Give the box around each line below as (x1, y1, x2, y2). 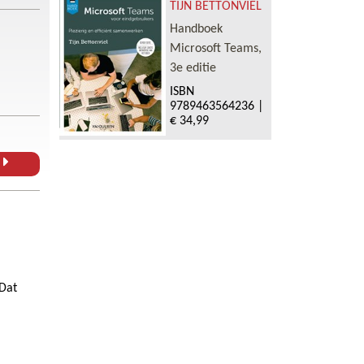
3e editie (169, 62, 216, 76)
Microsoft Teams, (169, 42, 262, 56)
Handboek (169, 23, 223, 37)
